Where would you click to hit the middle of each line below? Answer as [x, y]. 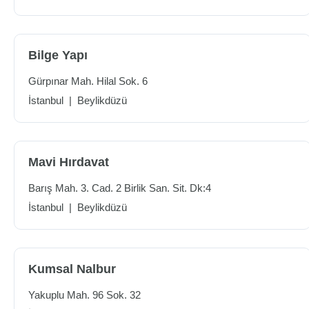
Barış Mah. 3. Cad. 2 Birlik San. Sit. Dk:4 [120, 188]
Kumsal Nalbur [72, 269]
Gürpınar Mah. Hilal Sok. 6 [88, 81]
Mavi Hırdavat [69, 162]
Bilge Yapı [58, 55]
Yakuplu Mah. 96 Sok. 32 [84, 295]
